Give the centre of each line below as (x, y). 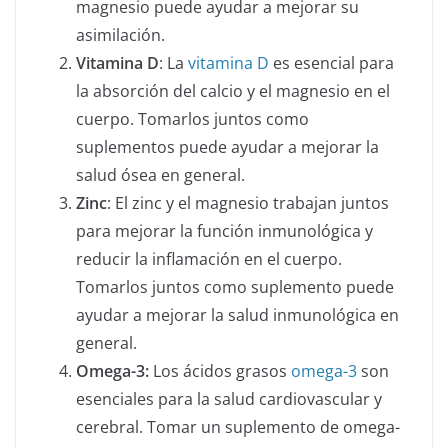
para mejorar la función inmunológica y (224, 231)
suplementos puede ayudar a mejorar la (227, 147)
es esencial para (331, 63)
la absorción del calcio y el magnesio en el (233, 91)
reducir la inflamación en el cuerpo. (209, 259)
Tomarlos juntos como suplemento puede (235, 287)
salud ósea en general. (160, 175)
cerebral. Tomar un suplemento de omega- (238, 427)
